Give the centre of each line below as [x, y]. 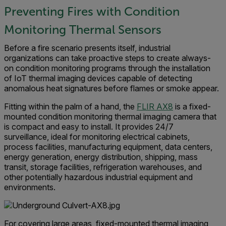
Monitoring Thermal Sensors [83, 30]
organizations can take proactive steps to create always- [107, 58]
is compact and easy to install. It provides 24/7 [89, 127]
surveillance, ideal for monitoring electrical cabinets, [97, 137]
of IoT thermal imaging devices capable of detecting [98, 78]
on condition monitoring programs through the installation [107, 68]
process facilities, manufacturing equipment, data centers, [108, 147]
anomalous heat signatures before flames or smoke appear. [111, 88]
